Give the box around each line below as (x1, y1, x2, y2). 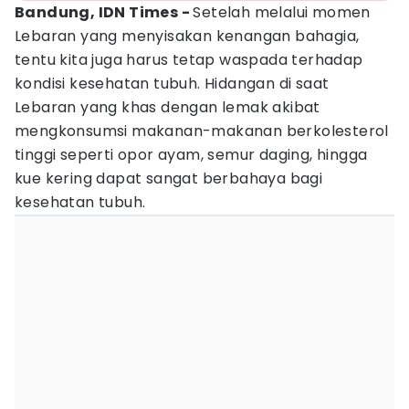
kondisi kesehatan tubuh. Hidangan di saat (15, 73, 330, 94)
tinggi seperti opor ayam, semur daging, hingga (15, 144, 368, 165)
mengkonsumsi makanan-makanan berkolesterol (15, 121, 389, 142)
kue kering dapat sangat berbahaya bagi (15, 168, 323, 189)
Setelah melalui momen (193, 2, 371, 23)
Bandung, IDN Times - (15, 2, 194, 23)
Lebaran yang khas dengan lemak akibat (15, 97, 320, 118)
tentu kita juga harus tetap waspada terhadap (15, 49, 363, 70)
